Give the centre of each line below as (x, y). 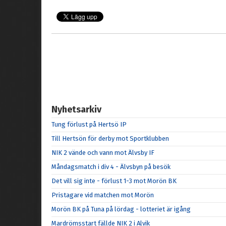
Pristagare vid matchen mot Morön (103, 195)
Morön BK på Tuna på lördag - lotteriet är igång (121, 209)
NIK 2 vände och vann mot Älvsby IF (103, 153)
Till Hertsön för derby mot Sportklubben (110, 138)
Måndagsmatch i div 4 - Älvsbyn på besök (111, 167)
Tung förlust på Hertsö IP (89, 124)
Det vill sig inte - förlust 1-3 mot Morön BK (114, 181)
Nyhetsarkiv (76, 109)
